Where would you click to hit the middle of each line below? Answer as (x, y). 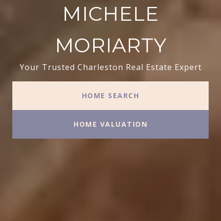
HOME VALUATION (110, 124)
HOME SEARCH (110, 95)
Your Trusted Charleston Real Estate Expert (110, 67)
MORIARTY (110, 45)
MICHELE (110, 13)
